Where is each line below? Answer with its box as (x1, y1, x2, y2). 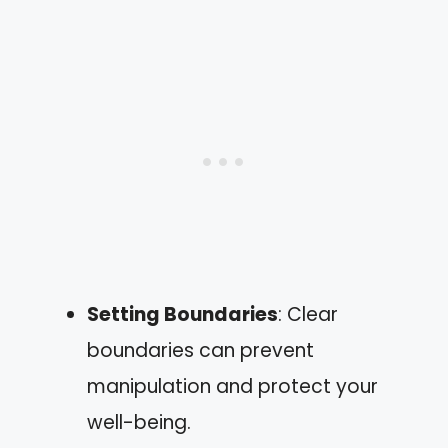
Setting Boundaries (87, 300, 278, 328)
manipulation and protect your (87, 372, 378, 400)
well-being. (87, 408, 191, 436)
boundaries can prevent (87, 336, 314, 364)
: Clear (278, 300, 338, 328)
